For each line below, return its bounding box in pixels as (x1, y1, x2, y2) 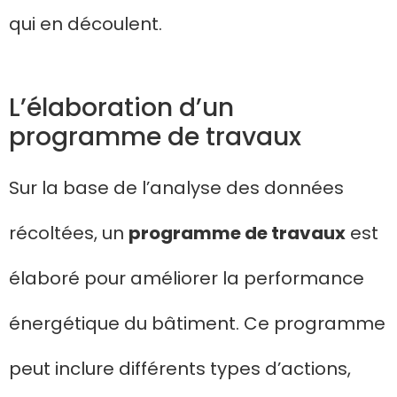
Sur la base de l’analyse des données (9, 175, 344, 201)
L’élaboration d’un (9, 90, 234, 126)
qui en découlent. (9, 12, 162, 37)
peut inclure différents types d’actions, (9, 356, 351, 382)
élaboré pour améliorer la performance (9, 266, 364, 292)
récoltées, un (9, 221, 128, 246)
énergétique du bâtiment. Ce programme (9, 311, 385, 337)
